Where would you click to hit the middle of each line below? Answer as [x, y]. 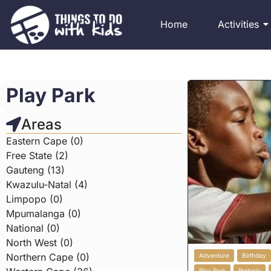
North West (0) [40, 243]
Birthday [254, 256]
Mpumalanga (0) [44, 214]
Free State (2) [37, 156]
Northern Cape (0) [48, 257]
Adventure [214, 256]
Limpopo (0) [34, 199]
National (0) [33, 228]
